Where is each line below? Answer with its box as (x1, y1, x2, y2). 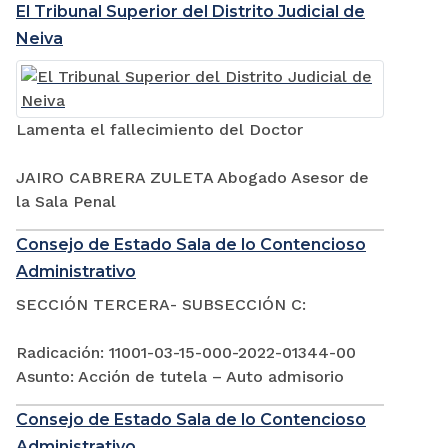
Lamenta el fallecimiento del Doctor (16, 120, 303, 140)
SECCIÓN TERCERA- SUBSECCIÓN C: (16, 295, 306, 315)
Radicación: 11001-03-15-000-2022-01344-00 (16, 343, 356, 363)
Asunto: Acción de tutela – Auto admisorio (16, 367, 344, 387)
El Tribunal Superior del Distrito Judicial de (16, 2, 365, 22)
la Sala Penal (16, 192, 116, 212)
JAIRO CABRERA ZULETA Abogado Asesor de (16, 168, 369, 188)
